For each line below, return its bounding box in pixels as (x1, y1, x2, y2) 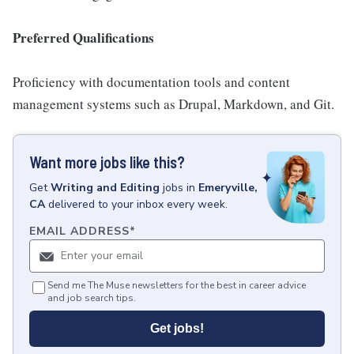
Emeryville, (198, 180, 258, 195)
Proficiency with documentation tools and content (13, 73, 290, 91)
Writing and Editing (51, 180, 160, 195)
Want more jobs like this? (29, 153, 185, 171)
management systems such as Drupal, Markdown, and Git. (13, 95, 334, 113)
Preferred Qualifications (13, 28, 154, 47)
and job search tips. (47, 292, 136, 305)
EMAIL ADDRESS (29, 224, 130, 239)
